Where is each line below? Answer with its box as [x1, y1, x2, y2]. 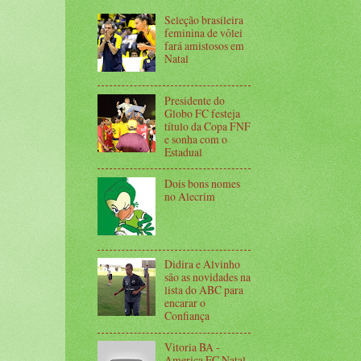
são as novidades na [164, 269, 251, 285]
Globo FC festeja [164, 105, 240, 121]
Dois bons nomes [164, 176, 240, 192]
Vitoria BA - [164, 339, 220, 355]
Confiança [164, 308, 210, 324]
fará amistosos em [164, 37, 244, 53]
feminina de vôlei [164, 24, 243, 40]
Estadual [164, 143, 202, 160]
